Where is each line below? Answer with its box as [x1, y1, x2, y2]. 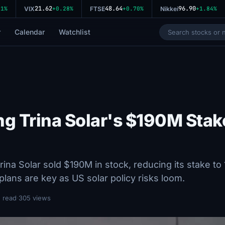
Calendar [14, 27, 45, 36]
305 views [19, 194, 51, 202]
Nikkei [156, 5, 174, 13]
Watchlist [58, 27, 90, 36]
